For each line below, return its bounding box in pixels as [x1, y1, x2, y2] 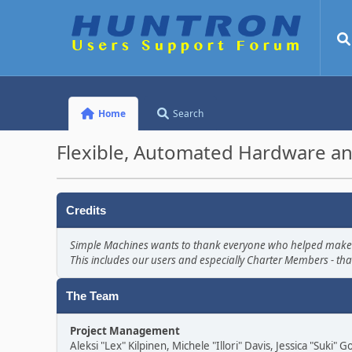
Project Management [70, 324, 180, 338]
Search [173, 107, 204, 120]
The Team [66, 290, 119, 302]
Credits [66, 204, 106, 217]
